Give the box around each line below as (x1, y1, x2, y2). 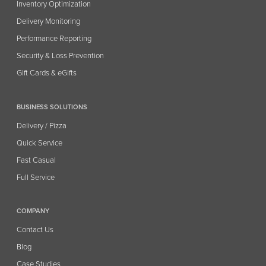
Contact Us (17, 225, 54, 235)
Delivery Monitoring (17, 17, 81, 27)
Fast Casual (17, 155, 56, 165)
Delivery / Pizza (17, 121, 67, 131)
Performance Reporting (17, 34, 92, 44)
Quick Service (17, 138, 63, 148)
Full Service (17, 172, 55, 182)
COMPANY (17, 207, 50, 216)
